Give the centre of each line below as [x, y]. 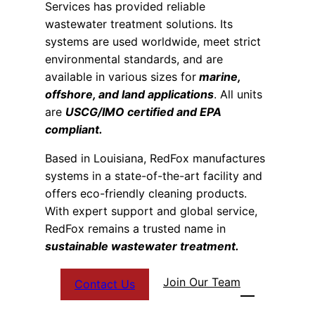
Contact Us [105, 284]
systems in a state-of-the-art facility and [154, 176]
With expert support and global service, [151, 211]
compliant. [74, 130]
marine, [218, 77]
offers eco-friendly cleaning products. [146, 194]
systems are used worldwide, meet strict [153, 42]
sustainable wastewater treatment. [142, 246]
